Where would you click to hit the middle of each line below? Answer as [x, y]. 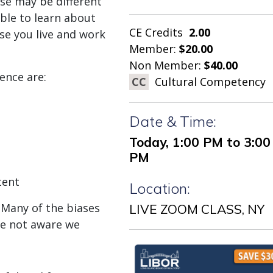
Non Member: [166, 65]
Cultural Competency [208, 82]
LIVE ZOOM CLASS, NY [197, 209]
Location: [159, 188]
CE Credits [156, 32]
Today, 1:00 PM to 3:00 [200, 142]
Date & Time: [172, 121]
